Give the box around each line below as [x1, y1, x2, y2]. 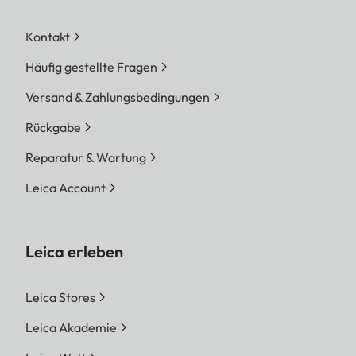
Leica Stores [25, 289, 95, 305]
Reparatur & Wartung [25, 149, 146, 165]
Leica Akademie [25, 319, 117, 335]
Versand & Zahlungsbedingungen [25, 89, 210, 105]
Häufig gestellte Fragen [25, 59, 157, 75]
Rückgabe [25, 119, 81, 135]
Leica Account [25, 180, 106, 195]
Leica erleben [25, 242, 123, 261]
